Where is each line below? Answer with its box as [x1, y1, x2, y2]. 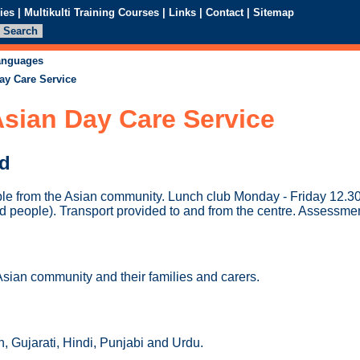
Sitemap [253, 6, 294, 18]
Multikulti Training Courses [24, 6, 159, 18]
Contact [206, 6, 243, 18]
